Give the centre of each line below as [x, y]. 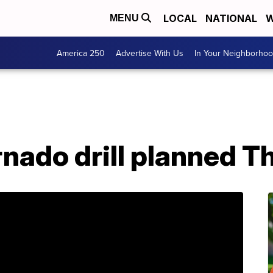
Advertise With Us [150, 53]
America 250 [81, 53]
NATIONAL [231, 18]
